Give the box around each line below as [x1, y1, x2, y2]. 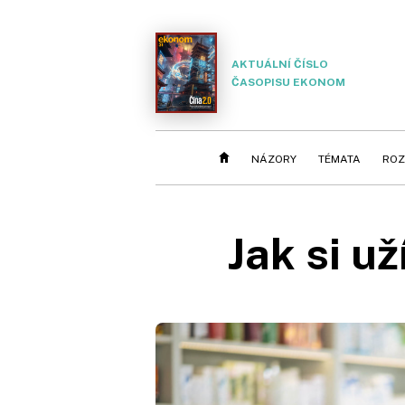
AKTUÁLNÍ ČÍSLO [231, 57, 328, 71]
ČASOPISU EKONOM [231, 75, 345, 89]
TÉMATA [318, 153, 361, 165]
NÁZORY [251, 153, 297, 165]
